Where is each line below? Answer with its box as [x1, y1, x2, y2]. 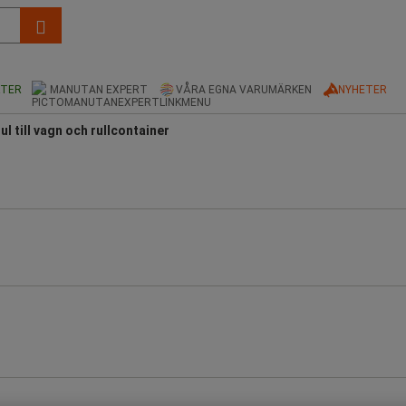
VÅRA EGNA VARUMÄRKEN [176, 82, 312, 96]
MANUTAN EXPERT [50, 82, 148, 96]
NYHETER [338, 82, 387, 96]
